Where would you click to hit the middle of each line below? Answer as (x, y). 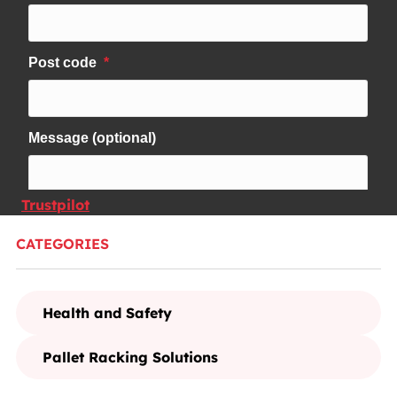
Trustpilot (55, 205)
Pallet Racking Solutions (130, 358)
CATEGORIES (62, 244)
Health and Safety (107, 313)
